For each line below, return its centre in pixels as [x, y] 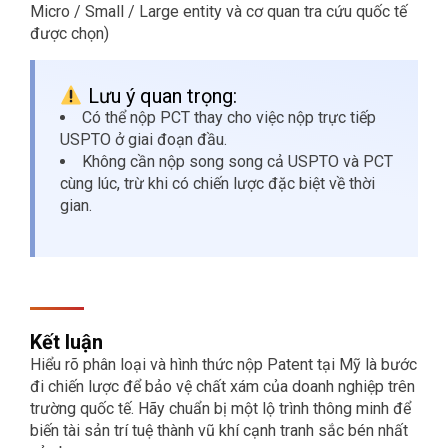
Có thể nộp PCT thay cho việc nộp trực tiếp [229, 118]
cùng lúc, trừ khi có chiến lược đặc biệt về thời [217, 184]
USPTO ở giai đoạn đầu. [143, 140]
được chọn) [69, 34]
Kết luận [66, 342]
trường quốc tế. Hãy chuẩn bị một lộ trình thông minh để [220, 409]
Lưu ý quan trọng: [159, 96]
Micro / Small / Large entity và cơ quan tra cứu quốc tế [218, 12]
